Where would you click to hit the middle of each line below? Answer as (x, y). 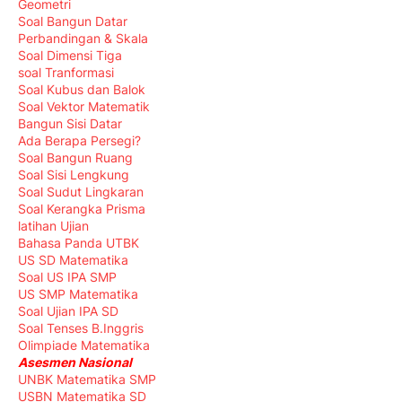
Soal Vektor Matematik (84, 107)
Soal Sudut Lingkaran (81, 192)
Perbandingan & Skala (83, 39)
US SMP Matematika (78, 294)
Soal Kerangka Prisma (82, 209)
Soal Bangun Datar (73, 22)
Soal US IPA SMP (67, 277)
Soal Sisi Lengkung (74, 175)
